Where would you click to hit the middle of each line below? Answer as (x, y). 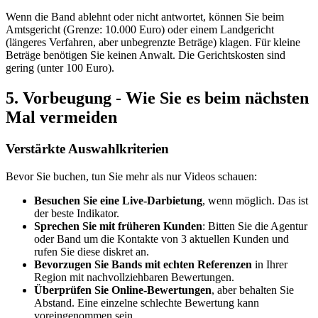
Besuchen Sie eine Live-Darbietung (118, 200)
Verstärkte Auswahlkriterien (87, 148)
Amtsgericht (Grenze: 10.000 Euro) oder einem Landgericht (140, 30)
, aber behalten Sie (253, 290)
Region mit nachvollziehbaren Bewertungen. (134, 277)
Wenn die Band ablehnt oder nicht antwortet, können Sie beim (145, 17)
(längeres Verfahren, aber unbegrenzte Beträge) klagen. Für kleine (153, 43)
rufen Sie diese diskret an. (92, 251)
